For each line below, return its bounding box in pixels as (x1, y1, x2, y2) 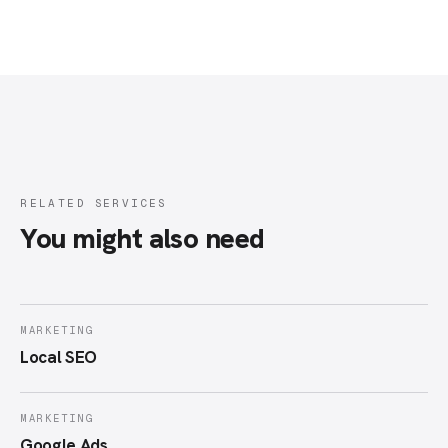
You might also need (20, 220, 265, 256)
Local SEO (20, 346, 98, 368)
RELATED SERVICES (20, 197, 167, 209)
